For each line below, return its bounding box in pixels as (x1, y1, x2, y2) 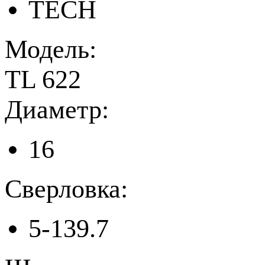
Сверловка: (5, 174, 128, 203)
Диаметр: (5, 95, 109, 124)
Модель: (5, 34, 103, 64)
